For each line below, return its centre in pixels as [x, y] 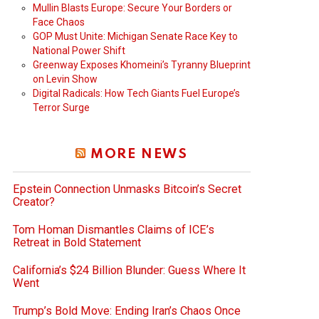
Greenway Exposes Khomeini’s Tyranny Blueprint [142, 64]
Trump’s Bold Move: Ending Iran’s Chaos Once [127, 310]
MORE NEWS [139, 154]
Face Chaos [59, 22]
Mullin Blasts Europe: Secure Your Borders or [132, 7]
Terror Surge [61, 107]
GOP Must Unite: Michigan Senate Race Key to [135, 36]
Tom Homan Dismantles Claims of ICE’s [114, 229]
